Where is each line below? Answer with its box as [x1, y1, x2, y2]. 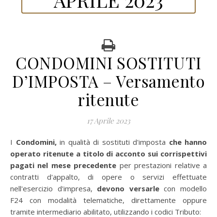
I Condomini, [13, 137, 57, 147]
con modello [159, 184, 207, 193]
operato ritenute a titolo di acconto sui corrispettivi [10, 149, 207, 158]
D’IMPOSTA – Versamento [12, 70, 205, 92]
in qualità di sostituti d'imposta [56, 137, 169, 147]
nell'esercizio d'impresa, [10, 184, 97, 193]
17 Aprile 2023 [87, 116, 130, 125]
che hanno [169, 137, 207, 147]
